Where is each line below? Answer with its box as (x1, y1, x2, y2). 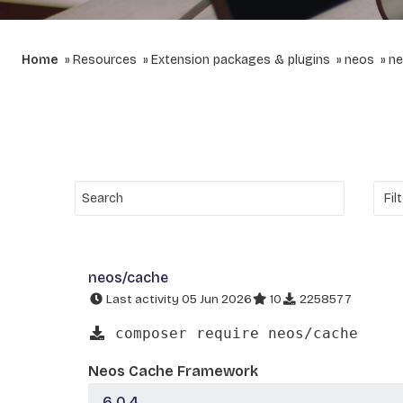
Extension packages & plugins (151, 52, 330, 67)
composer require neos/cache (106, 324, 358, 342)
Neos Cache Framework (88, 362, 258, 380)
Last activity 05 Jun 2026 (103, 291, 252, 307)
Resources (73, 52, 137, 67)
